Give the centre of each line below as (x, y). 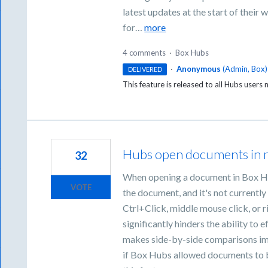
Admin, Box (245, 69)
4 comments (144, 53)
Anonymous (198, 69)
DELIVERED (145, 69)
